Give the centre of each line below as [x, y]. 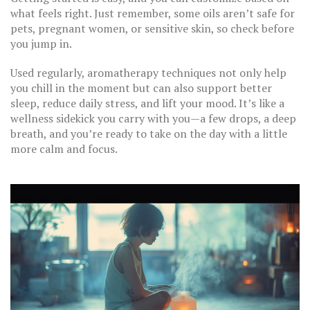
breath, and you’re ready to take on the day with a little [149, 134]
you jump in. [41, 44]
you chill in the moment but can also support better [141, 88]
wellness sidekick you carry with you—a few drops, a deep [153, 118]
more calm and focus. [64, 149]
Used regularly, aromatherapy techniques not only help [148, 73]
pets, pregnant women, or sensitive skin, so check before [152, 28]
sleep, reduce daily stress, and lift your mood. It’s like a [147, 103]
